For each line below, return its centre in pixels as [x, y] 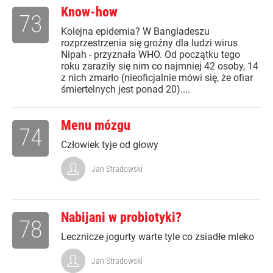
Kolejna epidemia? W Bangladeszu [135, 32]
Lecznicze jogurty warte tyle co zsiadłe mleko [158, 237]
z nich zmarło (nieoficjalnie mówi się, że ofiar [157, 78]
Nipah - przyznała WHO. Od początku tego [151, 55]
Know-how [89, 12]
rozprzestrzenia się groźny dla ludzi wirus [149, 43]
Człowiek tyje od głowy [110, 145]
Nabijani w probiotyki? [121, 218]
